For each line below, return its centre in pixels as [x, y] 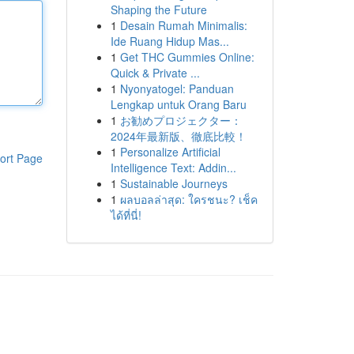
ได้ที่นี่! [126, 215]
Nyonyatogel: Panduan [177, 88]
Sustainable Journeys [173, 183]
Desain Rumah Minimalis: [183, 25]
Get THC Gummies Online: [187, 57]
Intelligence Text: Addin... [173, 168]
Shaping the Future [158, 9]
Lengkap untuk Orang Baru [178, 104]
